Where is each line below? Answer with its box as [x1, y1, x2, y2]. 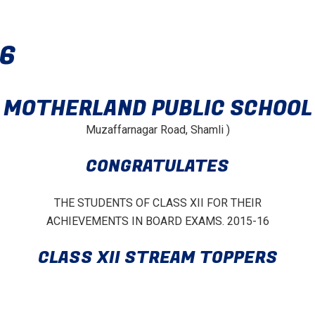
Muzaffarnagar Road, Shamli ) [85, 123, 230, 136]
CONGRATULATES [86, 154, 229, 179]
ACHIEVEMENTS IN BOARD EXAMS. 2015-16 [46, 214, 269, 228]
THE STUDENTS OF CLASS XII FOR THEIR [53, 196, 262, 210]
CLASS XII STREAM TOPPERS [37, 245, 278, 270]
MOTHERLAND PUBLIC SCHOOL [3, 94, 312, 124]
